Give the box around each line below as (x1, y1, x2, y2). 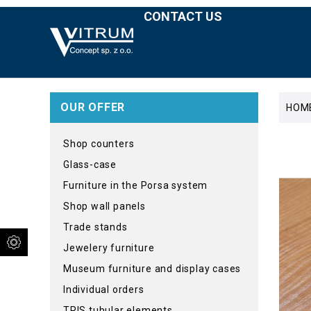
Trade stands (63, 221, 128, 233)
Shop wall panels (63, 201, 146, 212)
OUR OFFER (60, 101, 126, 114)
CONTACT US (144, 9, 222, 24)
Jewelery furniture (63, 242, 155, 253)
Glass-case (63, 159, 117, 170)
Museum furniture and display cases (63, 263, 242, 274)
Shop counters (63, 138, 135, 149)
